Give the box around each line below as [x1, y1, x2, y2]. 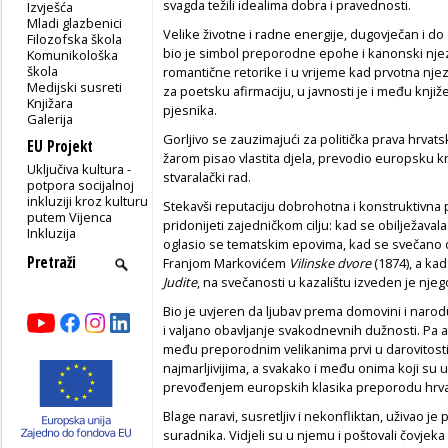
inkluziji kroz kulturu [27, 191, 149, 210]
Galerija [27, 109, 74, 128]
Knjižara [27, 93, 74, 112]
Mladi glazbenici [27, 13, 123, 32]
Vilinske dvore [289, 253, 371, 272]
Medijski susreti [27, 77, 123, 96]
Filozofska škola [27, 29, 123, 48]
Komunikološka [27, 45, 119, 64]
